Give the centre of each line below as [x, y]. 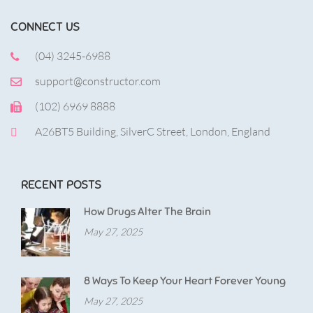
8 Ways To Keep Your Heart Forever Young [185, 281]
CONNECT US [45, 26]
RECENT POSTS [61, 184]
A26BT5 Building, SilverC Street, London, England [153, 131]
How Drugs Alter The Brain [147, 211]
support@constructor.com [98, 81]
